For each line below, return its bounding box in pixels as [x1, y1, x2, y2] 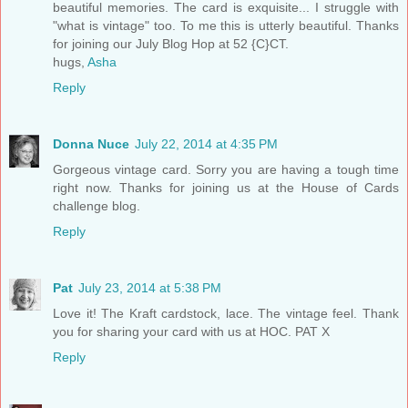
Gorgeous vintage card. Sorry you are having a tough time [53, 161, 399, 177]
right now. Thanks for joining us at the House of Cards [53, 179, 399, 195]
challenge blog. [53, 198, 140, 213]
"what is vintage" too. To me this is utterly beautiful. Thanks [53, 17, 399, 33]
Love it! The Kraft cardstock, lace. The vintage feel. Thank [53, 305, 399, 321]
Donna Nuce [53, 136, 129, 151]
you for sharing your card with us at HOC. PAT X [53, 323, 330, 339]
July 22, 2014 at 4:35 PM [135, 136, 278, 151]
